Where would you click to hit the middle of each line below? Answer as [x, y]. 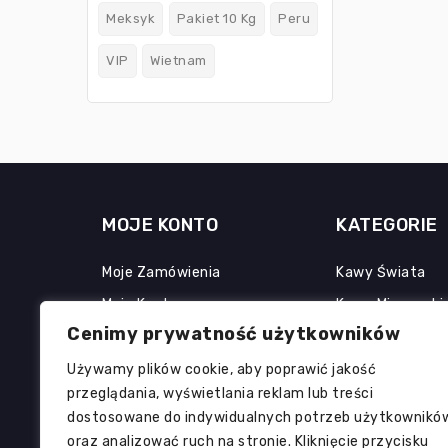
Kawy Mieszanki [389, 305]
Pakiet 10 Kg [216, 19]
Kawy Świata [381, 273]
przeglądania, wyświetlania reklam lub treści [220, 393]
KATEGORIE [387, 225]
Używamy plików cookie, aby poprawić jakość [221, 369]
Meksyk [130, 19]
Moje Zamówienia [161, 273]
